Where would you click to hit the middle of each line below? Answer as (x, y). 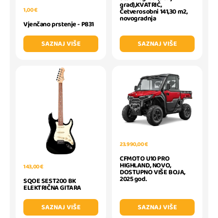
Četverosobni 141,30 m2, (154, 11)
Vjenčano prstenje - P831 (59, 25)
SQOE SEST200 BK (50, 181)
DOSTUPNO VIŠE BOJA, (153, 172)
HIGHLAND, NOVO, (145, 165)
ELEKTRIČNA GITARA (52, 188)
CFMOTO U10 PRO (145, 158)
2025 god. (133, 179)
